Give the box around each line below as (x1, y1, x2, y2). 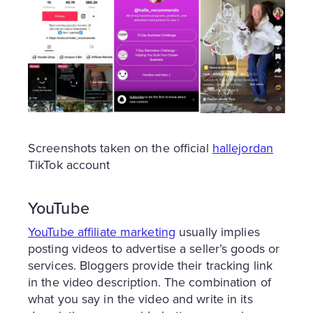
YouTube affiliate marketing (28, 223, 175, 242)
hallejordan (212, 139, 273, 158)
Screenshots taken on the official (28, 139, 212, 158)
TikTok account (28, 156, 110, 175)
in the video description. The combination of (28, 273, 271, 292)
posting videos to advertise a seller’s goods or (28, 240, 280, 259)
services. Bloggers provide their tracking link (28, 256, 273, 275)
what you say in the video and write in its (28, 290, 253, 309)
